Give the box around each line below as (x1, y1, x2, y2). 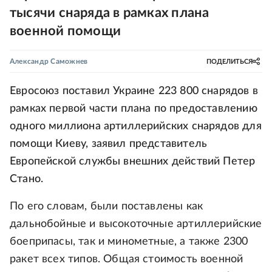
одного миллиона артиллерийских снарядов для (10, 121, 262, 132)
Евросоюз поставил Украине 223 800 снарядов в (10, 86, 258, 97)
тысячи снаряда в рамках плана (10, 6, 209, 19)
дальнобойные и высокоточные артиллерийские (10, 219, 262, 229)
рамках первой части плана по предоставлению (10, 103, 257, 114)
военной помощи (10, 24, 121, 38)
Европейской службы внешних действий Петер (10, 156, 256, 167)
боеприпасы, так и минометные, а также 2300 (10, 236, 248, 247)
